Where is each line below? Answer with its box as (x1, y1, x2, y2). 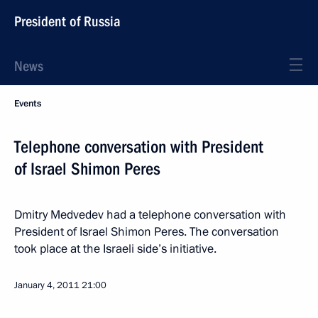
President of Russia (14, 13, 121, 30)
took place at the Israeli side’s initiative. (14, 241, 216, 257)
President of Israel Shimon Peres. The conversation (14, 224, 279, 240)
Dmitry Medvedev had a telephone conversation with (14, 207, 286, 223)
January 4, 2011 (14, 279, 79, 292)
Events (14, 97, 41, 110)
